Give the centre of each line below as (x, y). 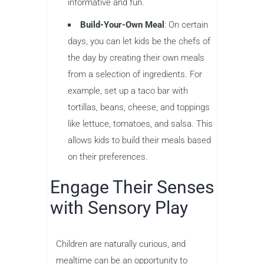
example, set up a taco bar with (128, 90)
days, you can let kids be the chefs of (139, 41)
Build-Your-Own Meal (122, 24)
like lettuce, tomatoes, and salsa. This (140, 123)
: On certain (186, 24)
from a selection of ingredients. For (135, 74)
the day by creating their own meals (136, 57)
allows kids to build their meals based (139, 140)
